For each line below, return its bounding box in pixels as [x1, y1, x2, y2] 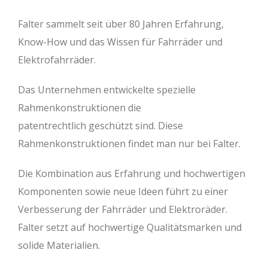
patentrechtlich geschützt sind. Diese [18, 119, 183, 133]
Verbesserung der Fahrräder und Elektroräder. [18, 203, 227, 217]
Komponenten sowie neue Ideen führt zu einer [18, 185, 228, 199]
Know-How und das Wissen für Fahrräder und [18, 35, 223, 49]
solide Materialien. [18, 239, 100, 252]
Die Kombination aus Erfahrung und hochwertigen [18, 167, 245, 181]
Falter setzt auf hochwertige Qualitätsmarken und [18, 221, 242, 234]
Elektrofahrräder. [18, 53, 96, 67]
